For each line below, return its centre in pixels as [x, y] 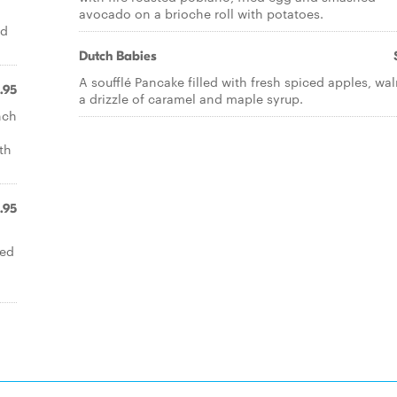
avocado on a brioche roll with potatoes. [201, 13]
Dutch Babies [118, 56]
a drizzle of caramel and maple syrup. [191, 98]
